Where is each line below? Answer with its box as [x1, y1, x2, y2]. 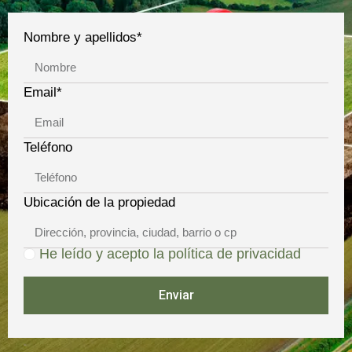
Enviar [158, 288, 194, 302]
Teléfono [24, 140, 72, 155]
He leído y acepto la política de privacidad [39, 246, 301, 262]
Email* [24, 85, 62, 100]
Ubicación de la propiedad [24, 195, 175, 210]
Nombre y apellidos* [24, 30, 142, 45]
